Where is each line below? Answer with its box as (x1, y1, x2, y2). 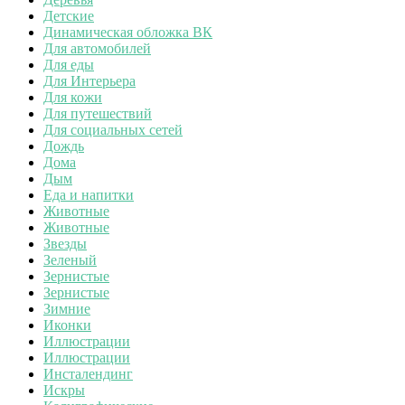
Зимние (43, 300, 90, 316)
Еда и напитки (43, 186, 134, 202)
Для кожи (43, 89, 102, 105)
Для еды (43, 56, 94, 72)
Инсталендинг (43, 365, 133, 381)
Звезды (43, 235, 87, 251)
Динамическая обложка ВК (43, 24, 212, 40)
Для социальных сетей (43, 121, 183, 137)
